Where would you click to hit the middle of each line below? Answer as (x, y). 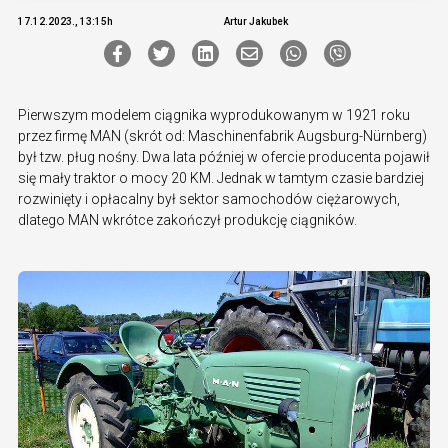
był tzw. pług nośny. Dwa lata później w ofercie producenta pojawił (224, 156)
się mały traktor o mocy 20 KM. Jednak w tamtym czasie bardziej (221, 177)
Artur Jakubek (256, 21)
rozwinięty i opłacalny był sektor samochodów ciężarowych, (209, 198)
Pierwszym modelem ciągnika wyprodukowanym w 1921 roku (214, 114)
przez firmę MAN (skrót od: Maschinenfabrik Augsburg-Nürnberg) (222, 135)
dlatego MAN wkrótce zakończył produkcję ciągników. (187, 219)
